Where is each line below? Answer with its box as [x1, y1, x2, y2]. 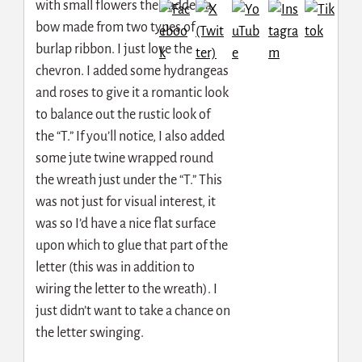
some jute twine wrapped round [35, 151, 213, 166]
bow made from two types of [35, 20, 195, 36]
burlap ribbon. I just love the [35, 42, 192, 57]
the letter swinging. [35, 326, 144, 341]
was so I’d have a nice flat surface [35, 217, 216, 232]
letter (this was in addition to [35, 260, 195, 276]
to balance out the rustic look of [35, 107, 210, 123]
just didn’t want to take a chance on [35, 304, 230, 319]
